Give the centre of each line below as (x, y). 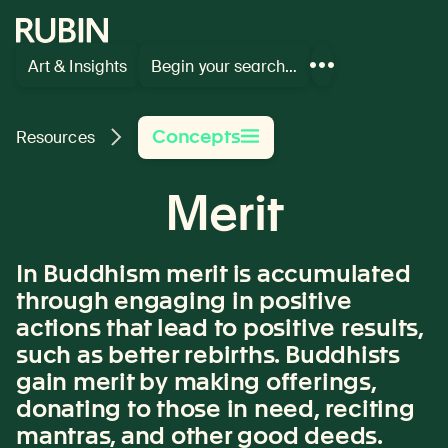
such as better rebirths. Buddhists (208, 354)
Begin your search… (224, 66)
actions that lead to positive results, (219, 327)
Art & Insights (78, 66)
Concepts (196, 136)
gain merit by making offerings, (196, 381)
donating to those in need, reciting (215, 408)
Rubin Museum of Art (94, 28)
